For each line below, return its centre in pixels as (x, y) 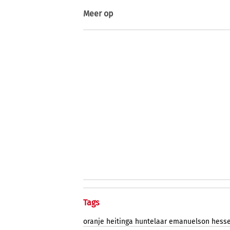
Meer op (98, 14)
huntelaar (151, 222)
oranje (94, 222)
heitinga (120, 222)
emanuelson (189, 222)
